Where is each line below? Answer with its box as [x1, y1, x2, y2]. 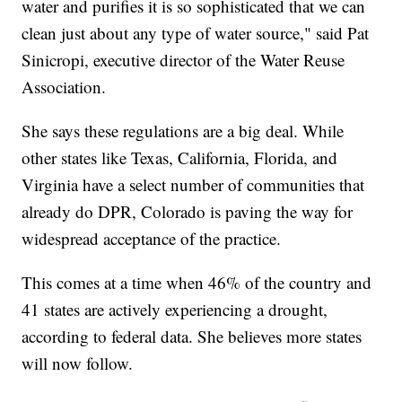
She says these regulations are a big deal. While [22, 118, 345, 142]
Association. [22, 74, 107, 98]
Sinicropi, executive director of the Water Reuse [22, 48, 345, 71]
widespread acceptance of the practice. [22, 226, 282, 249]
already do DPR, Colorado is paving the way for [22, 199, 354, 223]
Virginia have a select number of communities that [22, 172, 365, 196]
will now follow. [22, 351, 134, 374]
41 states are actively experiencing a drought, [22, 297, 328, 320]
